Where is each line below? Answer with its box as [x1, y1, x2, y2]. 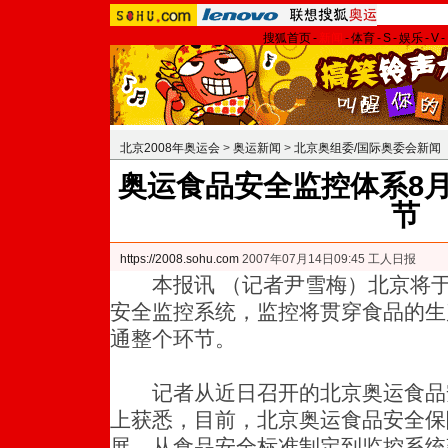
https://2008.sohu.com [120, 252, 239, 266]
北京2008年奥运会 [120, 141, 220, 155]
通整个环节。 [110, 327, 236, 350]
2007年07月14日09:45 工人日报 [239, 252, 416, 266]
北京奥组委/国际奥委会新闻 [294, 141, 441, 155]
